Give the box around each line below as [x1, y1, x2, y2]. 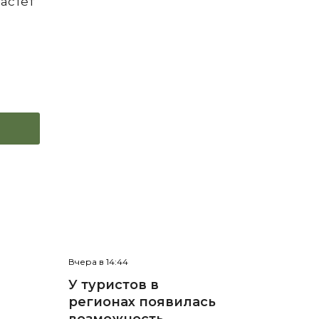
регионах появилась [68, 294, 216, 310]
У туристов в [68, 277, 159, 293]
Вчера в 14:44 [68, 256, 128, 268]
